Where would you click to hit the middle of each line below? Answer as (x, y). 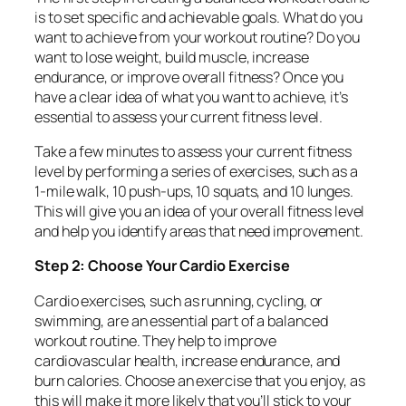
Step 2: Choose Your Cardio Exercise (162, 266)
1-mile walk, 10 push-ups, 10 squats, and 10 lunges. (194, 191)
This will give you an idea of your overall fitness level (200, 211)
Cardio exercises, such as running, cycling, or (179, 300)
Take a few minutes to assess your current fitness (193, 151)
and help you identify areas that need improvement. (199, 231)
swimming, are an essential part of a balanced (181, 320)
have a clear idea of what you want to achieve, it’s (191, 97)
